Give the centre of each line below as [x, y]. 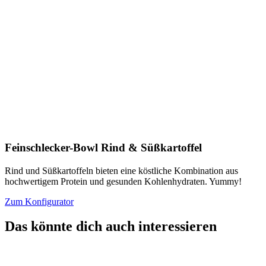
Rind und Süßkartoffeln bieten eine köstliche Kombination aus [121, 170]
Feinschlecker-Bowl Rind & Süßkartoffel [103, 147]
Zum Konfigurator [39, 201]
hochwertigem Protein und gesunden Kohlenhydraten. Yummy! [123, 181]
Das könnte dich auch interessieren [111, 227]
